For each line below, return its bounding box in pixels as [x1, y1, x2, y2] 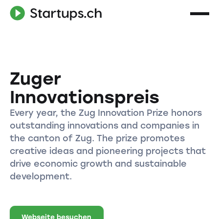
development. [9, 171, 72, 181]
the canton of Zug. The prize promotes [9, 132, 185, 143]
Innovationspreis [9, 86, 159, 108]
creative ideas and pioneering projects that [9, 145, 206, 156]
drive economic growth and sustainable [9, 158, 187, 169]
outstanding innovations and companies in [9, 120, 199, 131]
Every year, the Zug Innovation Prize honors [9, 107, 202, 118]
